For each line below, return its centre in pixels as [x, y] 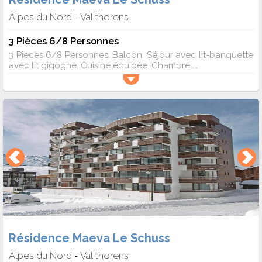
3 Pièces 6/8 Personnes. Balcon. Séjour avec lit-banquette [131, 55]
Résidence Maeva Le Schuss [89, 238]
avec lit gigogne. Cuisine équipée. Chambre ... [103, 66]
